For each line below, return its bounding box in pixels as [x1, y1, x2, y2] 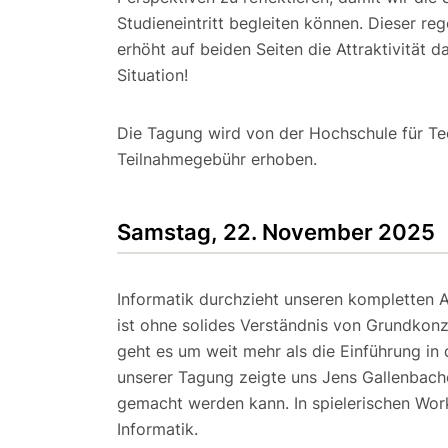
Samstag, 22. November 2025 [117, 218, 435, 245]
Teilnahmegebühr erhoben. [117, 148, 317, 169]
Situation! [117, 64, 188, 85]
